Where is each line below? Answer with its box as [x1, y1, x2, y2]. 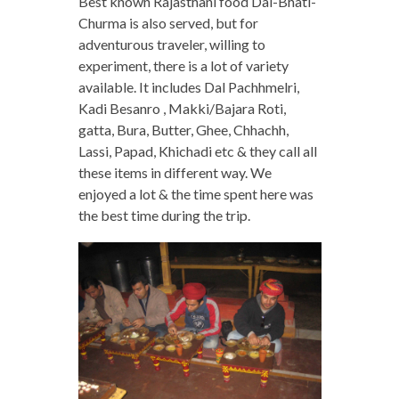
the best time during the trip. [77, 206, 250, 224]
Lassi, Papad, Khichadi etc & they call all [77, 142, 317, 159]
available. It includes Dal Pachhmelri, [77, 77, 299, 95]
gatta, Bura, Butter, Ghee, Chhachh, [77, 120, 289, 138]
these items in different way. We [77, 163, 272, 181]
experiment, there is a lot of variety [77, 56, 289, 74]
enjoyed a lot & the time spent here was [77, 184, 313, 202]
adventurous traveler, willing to [77, 35, 265, 53]
